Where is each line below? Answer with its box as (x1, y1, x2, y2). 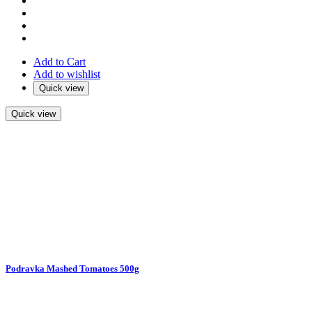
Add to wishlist (33, 68, 100, 81)
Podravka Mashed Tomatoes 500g (6, 263, 139, 274)
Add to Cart (33, 56, 86, 68)
